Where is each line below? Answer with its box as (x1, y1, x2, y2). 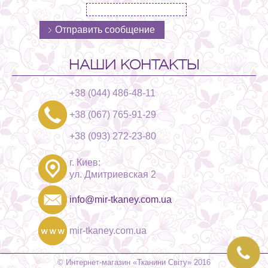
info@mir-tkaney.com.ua (69, 194, 172, 205)
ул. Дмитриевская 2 (69, 169, 156, 179)
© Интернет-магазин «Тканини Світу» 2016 (57, 257, 211, 267)
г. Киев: (69, 157, 100, 167)
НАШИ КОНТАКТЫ (69, 56, 199, 73)
